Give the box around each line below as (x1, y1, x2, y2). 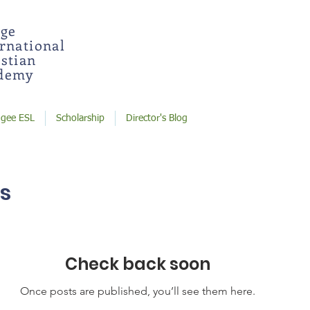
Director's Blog (126, 113, 188, 123)
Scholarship (56, 113, 104, 123)
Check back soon (65, 253, 210, 275)
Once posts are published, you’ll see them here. (20, 284, 255, 298)
